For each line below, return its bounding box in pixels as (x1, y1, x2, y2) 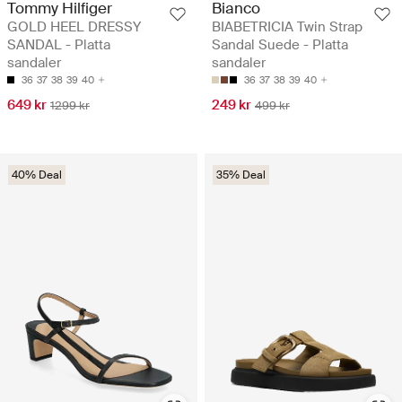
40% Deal (12, 167, 62, 182)
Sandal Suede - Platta (212, 35, 348, 54)
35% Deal (216, 167, 266, 182)
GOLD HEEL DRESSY (7, 17, 141, 36)
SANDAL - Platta (7, 35, 110, 54)
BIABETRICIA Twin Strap (212, 17, 363, 36)
